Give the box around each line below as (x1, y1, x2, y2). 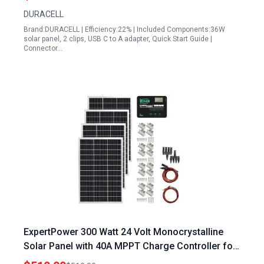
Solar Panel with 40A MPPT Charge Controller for (24, 240, 236, 252)
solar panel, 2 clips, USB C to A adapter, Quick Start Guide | (24, 35, 212, 43)
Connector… (24, 44, 62, 52)
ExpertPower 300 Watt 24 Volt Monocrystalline (24, 226, 223, 237)
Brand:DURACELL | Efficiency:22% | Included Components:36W (24, 25, 225, 34)
